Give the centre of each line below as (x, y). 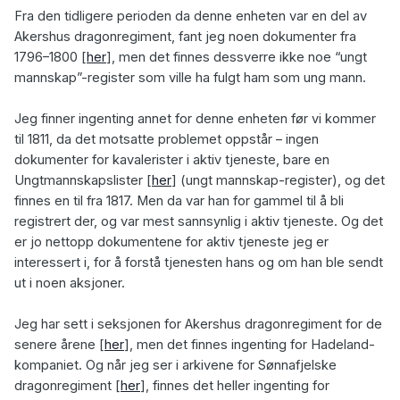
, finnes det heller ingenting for (237, 386)
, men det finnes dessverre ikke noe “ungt (239, 58)
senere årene (57, 345)
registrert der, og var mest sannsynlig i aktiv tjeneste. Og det (199, 222)
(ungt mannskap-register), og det (281, 181)
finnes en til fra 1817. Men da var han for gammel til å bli (179, 201)
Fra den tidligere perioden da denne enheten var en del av (191, 17)
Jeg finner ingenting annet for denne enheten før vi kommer (195, 119)
